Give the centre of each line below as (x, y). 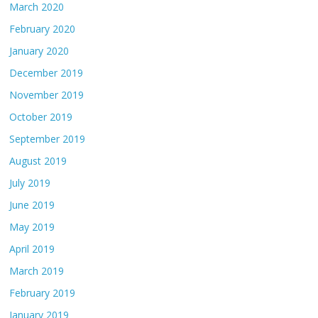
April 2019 (32, 249)
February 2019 (43, 293)
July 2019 (30, 183)
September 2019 (48, 139)
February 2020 (43, 29)
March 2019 (37, 271)
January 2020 (39, 51)
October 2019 (41, 117)
